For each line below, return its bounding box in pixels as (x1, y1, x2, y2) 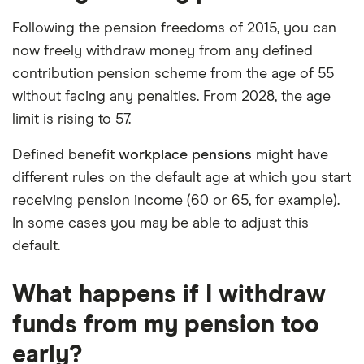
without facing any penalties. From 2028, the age (12, 89, 331, 104)
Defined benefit (12, 148, 119, 162)
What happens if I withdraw (12, 283, 326, 307)
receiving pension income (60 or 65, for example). (12, 193, 340, 208)
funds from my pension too (12, 313, 319, 337)
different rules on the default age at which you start (12, 171, 351, 185)
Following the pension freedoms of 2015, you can (12, 21, 336, 36)
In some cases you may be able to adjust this (12, 216, 309, 231)
